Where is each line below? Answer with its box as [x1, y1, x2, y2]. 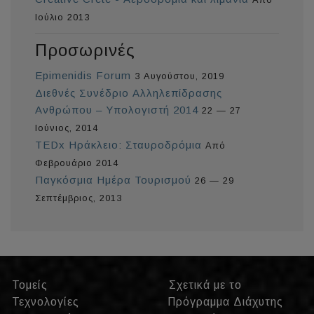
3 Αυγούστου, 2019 [135, 71, 224, 82]
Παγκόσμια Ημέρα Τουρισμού [35, 174, 191, 186]
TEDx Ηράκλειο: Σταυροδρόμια [35, 139, 202, 151]
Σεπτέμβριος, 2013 [35, 193, 122, 204]
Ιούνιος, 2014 [35, 123, 98, 134]
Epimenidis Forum [35, 69, 131, 82]
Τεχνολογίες [12, 296, 79, 308]
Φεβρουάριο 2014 [35, 158, 118, 169]
